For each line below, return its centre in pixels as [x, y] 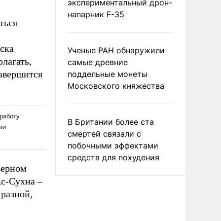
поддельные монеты [108, 74]
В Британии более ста [111, 122]
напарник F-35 [96, 14]
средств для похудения [113, 157]
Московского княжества [116, 86]
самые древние [98, 62]
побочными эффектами [113, 146]
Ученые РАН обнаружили [116, 50]
